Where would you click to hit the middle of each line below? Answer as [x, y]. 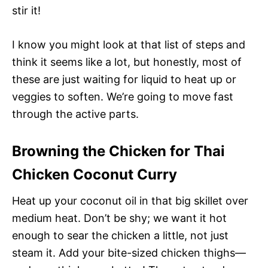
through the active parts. [75, 114]
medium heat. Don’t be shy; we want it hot [119, 218]
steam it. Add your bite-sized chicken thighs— [129, 252]
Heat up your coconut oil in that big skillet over [130, 200]
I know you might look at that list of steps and [129, 44]
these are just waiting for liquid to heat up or [124, 79]
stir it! [26, 10]
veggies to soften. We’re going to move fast [123, 96]
